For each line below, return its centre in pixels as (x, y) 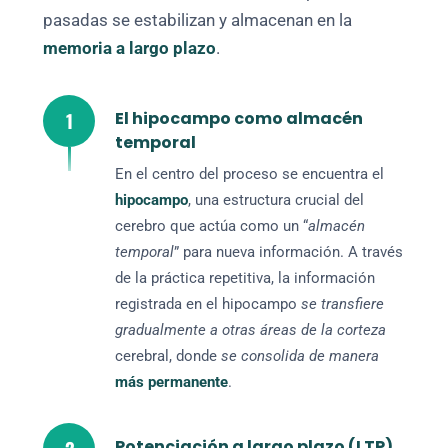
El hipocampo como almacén (239, 119)
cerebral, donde (168, 356)
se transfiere (343, 304)
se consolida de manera (300, 356)
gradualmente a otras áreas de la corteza (251, 330)
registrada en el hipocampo (208, 304)
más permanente (172, 382)
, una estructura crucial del (276, 200)
